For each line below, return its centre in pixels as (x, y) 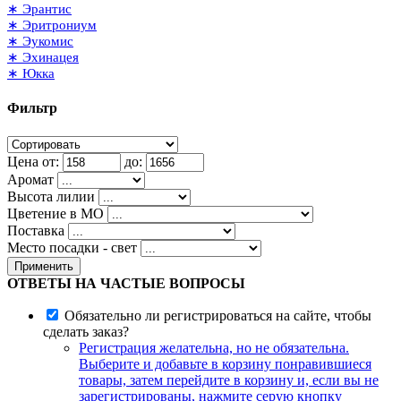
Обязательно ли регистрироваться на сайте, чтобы (218, 315)
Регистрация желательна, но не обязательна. (214, 347)
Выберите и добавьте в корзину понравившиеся (225, 363)
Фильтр (32, 108)
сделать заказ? (86, 331)
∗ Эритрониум (52, 26)
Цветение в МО (55, 213)
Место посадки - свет (72, 247)
